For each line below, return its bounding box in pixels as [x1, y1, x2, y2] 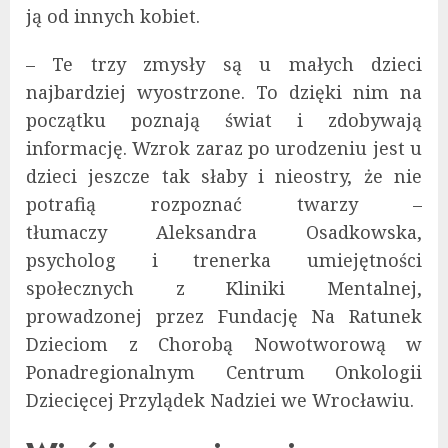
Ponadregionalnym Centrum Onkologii [26, 360, 422, 385]
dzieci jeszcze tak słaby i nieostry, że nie [26, 164, 422, 189]
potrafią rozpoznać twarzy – [26, 192, 422, 217]
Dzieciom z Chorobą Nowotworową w [26, 332, 422, 357]
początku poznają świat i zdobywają [26, 108, 422, 133]
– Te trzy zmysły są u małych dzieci [26, 52, 422, 77]
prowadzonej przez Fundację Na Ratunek [26, 304, 422, 329]
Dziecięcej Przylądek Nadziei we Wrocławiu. [26, 388, 414, 413]
